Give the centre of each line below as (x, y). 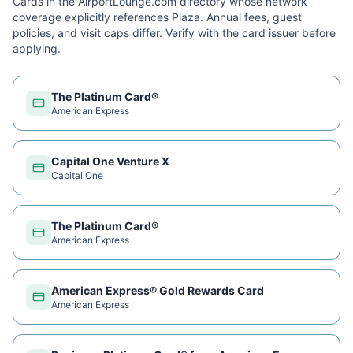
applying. (37, 48)
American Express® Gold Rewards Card (158, 290)
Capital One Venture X (110, 161)
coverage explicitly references (92, 17)
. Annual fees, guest (251, 17)
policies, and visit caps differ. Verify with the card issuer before (174, 33)
